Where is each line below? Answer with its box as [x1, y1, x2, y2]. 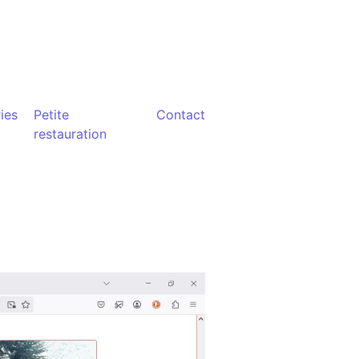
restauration [33, 126, 107, 143]
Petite [33, 107, 69, 123]
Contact [156, 107, 205, 123]
